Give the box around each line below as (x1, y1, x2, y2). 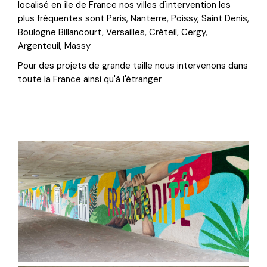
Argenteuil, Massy (17, 40, 91, 52)
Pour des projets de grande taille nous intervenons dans (17, 60, 248, 72)
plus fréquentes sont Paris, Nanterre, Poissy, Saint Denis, (17, 13, 249, 25)
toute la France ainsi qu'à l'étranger (17, 73, 162, 86)
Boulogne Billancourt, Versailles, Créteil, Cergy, (17, 26, 207, 39)
